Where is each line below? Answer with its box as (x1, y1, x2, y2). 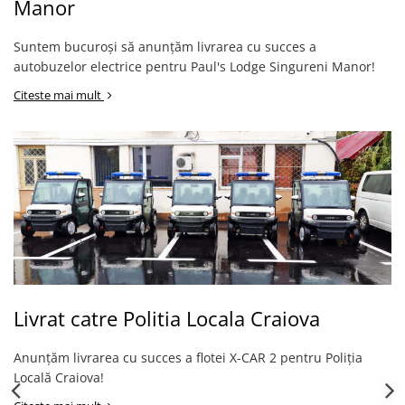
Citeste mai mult (14, 87, 104, 103)
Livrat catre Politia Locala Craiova (14, 305, 320, 332)
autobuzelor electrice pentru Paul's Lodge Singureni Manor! (14, 58, 375, 75)
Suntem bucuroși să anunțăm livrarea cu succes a (14, 38, 316, 55)
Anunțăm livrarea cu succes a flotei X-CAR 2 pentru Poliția (14, 349, 363, 366)
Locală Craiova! (14, 369, 104, 386)
